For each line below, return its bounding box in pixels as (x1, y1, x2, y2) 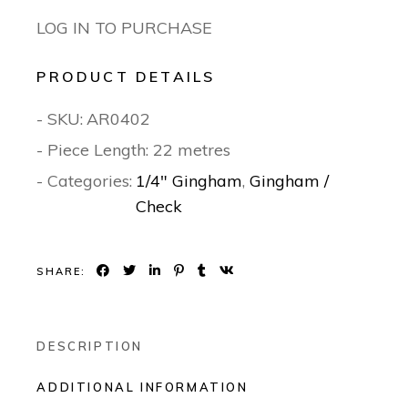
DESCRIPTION (36, 339, 143, 354)
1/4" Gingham (136, 170, 243, 192)
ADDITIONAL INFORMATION (36, 380, 249, 395)
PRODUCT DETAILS (36, 67, 216, 87)
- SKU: (36, 108, 84, 130)
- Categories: (36, 170, 133, 192)
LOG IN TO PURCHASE (36, 17, 213, 39)
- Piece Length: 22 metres (36, 139, 231, 161)
